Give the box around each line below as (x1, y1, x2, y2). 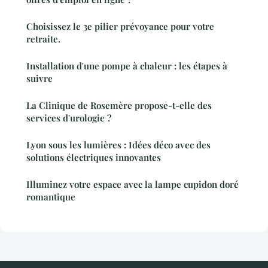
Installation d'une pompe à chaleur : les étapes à (26, 59, 227, 72)
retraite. (26, 32, 60, 45)
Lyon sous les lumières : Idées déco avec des (26, 138, 211, 151)
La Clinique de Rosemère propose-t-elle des (26, 99, 212, 111)
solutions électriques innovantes (26, 151, 161, 163)
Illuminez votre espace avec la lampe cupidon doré (26, 178, 239, 190)
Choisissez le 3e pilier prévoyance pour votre (26, 20, 214, 32)
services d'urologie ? (26, 111, 111, 124)
